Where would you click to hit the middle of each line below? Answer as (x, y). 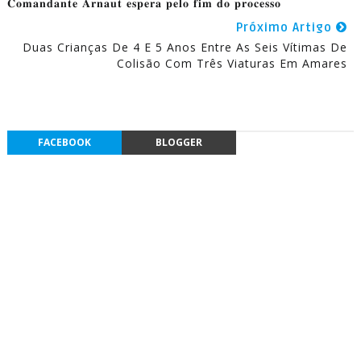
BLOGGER (178, 142)
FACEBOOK (64, 142)
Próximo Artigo (286, 27)
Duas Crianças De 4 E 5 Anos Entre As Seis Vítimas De (185, 47)
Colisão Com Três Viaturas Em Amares (232, 63)
